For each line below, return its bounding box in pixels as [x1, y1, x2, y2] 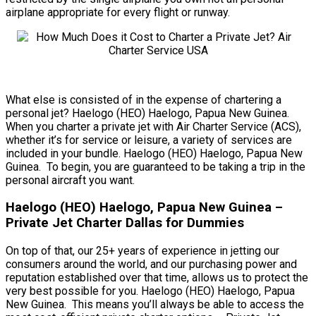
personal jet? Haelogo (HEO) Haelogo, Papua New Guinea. [6, 106, 289, 120]
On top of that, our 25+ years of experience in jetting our [6, 244, 279, 257]
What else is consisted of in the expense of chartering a [6, 92, 281, 107]
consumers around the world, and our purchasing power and [6, 257, 297, 271]
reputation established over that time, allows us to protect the [6, 271, 308, 284]
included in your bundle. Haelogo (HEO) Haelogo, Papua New [6, 146, 303, 160]
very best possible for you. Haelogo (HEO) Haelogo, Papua [6, 284, 295, 298]
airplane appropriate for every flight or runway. [6, 5, 230, 19]
